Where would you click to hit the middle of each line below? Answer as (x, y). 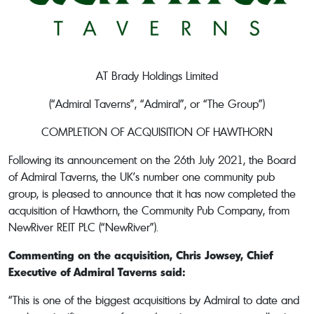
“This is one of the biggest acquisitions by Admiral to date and (154, 300)
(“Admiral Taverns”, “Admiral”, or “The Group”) (157, 103)
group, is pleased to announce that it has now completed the (152, 193)
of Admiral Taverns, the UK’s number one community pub (142, 176)
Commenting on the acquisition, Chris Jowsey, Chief (141, 254)
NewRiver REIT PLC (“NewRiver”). (83, 227)
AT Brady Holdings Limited (157, 75)
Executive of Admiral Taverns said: (97, 271)
